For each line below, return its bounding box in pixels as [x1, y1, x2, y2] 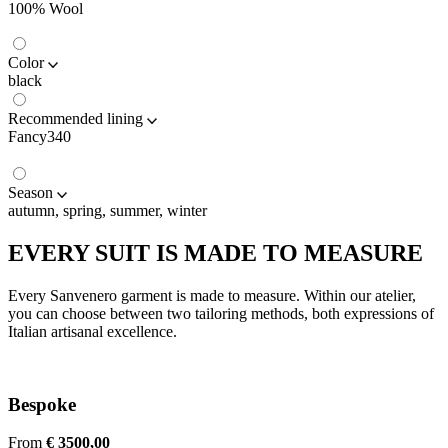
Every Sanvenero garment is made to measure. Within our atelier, [8, 286, 416, 304]
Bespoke [8, 393, 76, 415]
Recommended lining [8, 110, 143, 128]
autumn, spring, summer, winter [8, 202, 207, 220]
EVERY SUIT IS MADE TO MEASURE [8, 240, 423, 266]
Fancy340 [8, 128, 71, 146]
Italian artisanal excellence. [8, 322, 177, 340]
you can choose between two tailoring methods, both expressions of [8, 304, 434, 322]
